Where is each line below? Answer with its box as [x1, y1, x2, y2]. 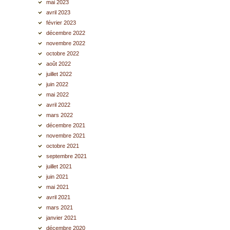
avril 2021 [46, 194, 71, 200]
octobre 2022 [46, 50, 80, 56]
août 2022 [46, 61, 71, 67]
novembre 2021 [46, 132, 86, 139]
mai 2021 [46, 184, 69, 190]
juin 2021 [46, 174, 69, 180]
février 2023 [46, 20, 76, 26]
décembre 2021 [46, 122, 86, 128]
